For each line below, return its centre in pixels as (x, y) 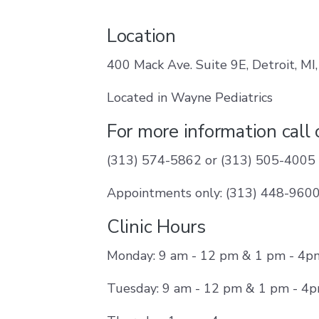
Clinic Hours (156, 227)
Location (141, 36)
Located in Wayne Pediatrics (190, 98)
